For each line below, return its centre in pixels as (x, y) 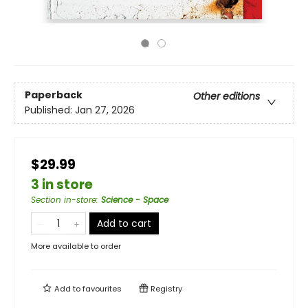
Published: (50, 110)
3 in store (62, 185)
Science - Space (135, 200)
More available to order (76, 246)
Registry (165, 289)
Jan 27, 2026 (105, 110)
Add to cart (124, 223)
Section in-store (64, 200)
